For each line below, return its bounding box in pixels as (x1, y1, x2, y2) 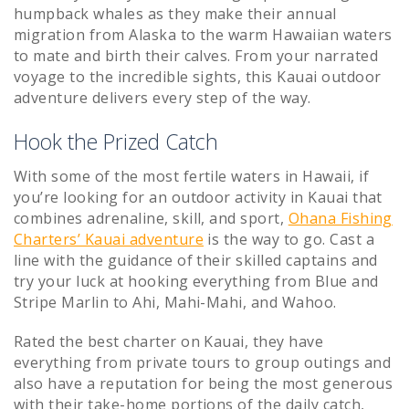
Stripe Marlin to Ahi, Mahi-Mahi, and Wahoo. (14, 292, 337, 313)
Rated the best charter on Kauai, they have (14, 331, 324, 352)
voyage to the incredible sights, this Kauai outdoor (14, 66, 382, 87)
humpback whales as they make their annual (14, 3, 337, 24)
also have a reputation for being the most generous (14, 373, 393, 394)
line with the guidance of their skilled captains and (14, 250, 378, 271)
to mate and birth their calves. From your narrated (14, 45, 379, 66)
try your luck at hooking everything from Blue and (14, 271, 379, 292)
